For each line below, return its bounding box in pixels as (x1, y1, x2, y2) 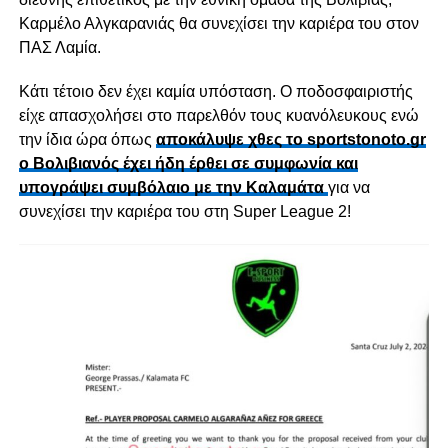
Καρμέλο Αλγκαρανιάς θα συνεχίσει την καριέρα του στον (18, 15, 419, 33)
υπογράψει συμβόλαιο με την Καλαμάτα (18, 179, 324, 197)
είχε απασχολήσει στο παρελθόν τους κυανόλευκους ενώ (18, 107, 419, 125)
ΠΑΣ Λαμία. (18, 39, 101, 57)
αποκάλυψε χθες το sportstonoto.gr (155, 131, 426, 149)
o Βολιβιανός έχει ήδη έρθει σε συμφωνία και (18, 155, 358, 173)
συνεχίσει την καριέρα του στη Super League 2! (18, 203, 351, 221)
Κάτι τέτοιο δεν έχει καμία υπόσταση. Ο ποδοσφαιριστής (18, 83, 413, 101)
